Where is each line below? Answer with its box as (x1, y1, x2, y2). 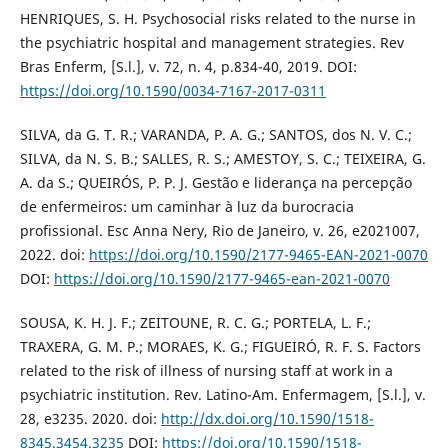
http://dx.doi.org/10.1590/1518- (160, 408, 374, 428)
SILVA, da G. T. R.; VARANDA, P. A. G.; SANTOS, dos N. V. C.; (19, 124, 412, 144)
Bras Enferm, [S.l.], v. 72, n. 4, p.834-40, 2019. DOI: (19, 56, 357, 76)
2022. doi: (19, 244, 89, 264)
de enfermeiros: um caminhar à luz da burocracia (19, 196, 354, 216)
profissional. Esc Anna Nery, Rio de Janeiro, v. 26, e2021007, (19, 220, 420, 240)
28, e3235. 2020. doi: (19, 408, 161, 428)
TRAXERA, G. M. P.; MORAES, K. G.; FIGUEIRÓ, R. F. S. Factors (19, 336, 421, 356)
